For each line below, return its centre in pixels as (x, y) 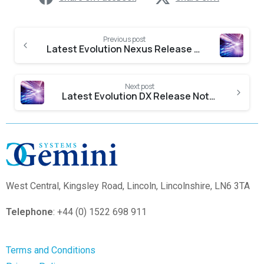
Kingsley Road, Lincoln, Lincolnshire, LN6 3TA (156, 186)
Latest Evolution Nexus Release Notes (197, 49)
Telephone (29, 212)
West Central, (34, 186)
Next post (140, 87)
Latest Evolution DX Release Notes (212, 96)
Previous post (124, 39)
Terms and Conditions (51, 250)
